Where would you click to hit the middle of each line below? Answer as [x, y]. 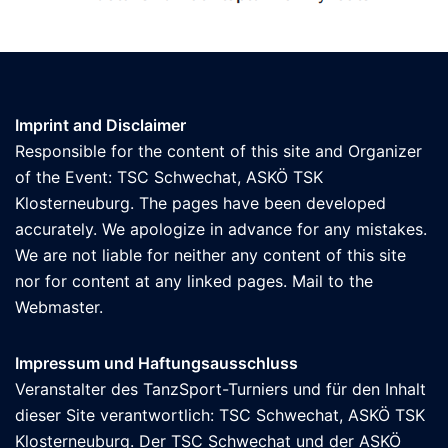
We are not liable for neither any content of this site [210, 254]
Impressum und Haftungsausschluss [156, 362]
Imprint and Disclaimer [100, 124]
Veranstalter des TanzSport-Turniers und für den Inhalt [220, 388]
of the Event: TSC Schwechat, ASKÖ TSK [169, 176]
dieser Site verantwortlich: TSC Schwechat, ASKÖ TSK [220, 414]
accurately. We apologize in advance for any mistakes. [221, 228]
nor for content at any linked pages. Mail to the [194, 280]
